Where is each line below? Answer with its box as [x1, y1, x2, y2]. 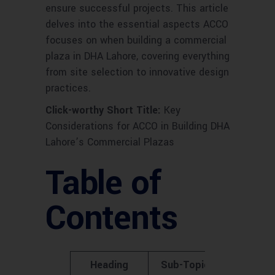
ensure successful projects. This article [45, 1, 228, 16]
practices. [45, 81, 91, 96]
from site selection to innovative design [45, 65, 229, 80]
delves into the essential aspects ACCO [45, 17, 228, 32]
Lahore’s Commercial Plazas [45, 135, 174, 150]
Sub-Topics [161, 258, 215, 273]
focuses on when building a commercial [45, 33, 227, 48]
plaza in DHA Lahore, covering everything [45, 49, 230, 64]
